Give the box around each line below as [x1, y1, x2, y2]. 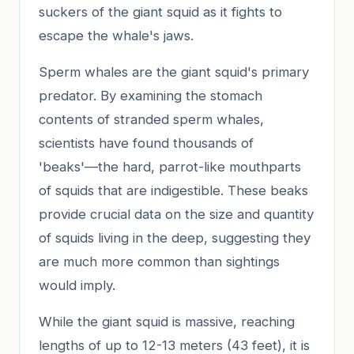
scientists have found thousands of [39, 134, 254, 151]
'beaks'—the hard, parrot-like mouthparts [39, 158, 301, 175]
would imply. [39, 277, 115, 293]
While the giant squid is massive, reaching [39, 313, 295, 330]
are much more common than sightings [39, 253, 280, 269]
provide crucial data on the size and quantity [39, 205, 314, 222]
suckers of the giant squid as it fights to [39, 3, 282, 20]
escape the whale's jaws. [39, 27, 194, 43]
